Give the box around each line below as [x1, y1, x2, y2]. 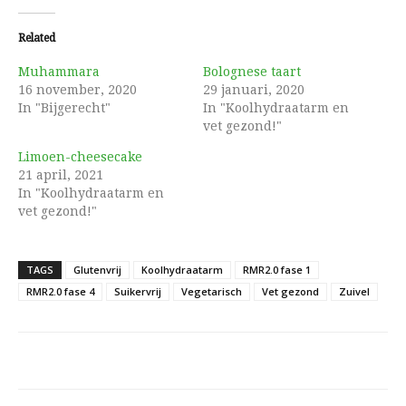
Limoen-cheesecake [18, 149, 142, 164]
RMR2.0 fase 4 [26, 284, 94, 298]
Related [18, 31, 55, 44]
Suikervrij [114, 284, 161, 298]
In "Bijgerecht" [18, 100, 111, 115]
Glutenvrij [73, 262, 121, 276]
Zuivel [339, 284, 370, 298]
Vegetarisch [181, 284, 242, 298]
